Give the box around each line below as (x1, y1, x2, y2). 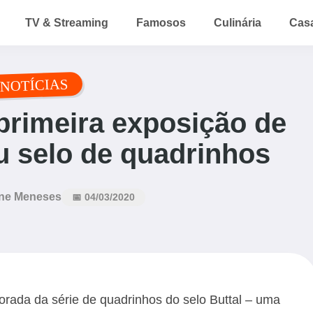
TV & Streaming (25, 16, 108, 29)
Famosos (136, 16, 186, 29)
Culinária (214, 16, 261, 29)
